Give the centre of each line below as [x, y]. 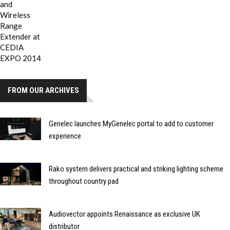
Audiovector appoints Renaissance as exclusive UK [124, 214]
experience [65, 136]
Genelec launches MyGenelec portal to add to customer [131, 123]
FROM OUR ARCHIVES [43, 90]
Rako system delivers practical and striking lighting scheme [136, 169]
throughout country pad [84, 181]
